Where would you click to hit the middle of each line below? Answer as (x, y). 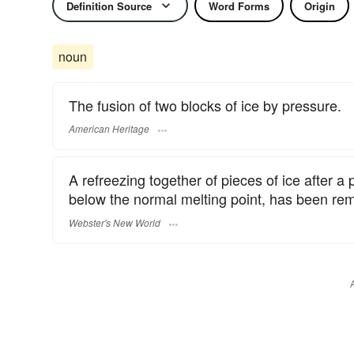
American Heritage (109, 129)
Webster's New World (115, 222)
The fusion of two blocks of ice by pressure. (205, 105)
